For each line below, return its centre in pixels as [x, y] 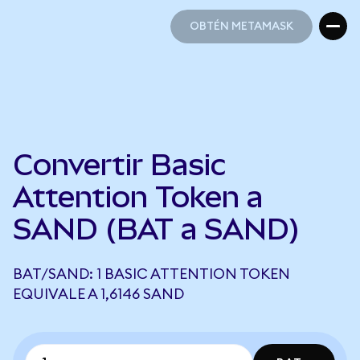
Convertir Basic [119, 165]
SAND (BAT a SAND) [156, 229]
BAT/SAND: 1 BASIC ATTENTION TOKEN [151, 274]
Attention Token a [138, 197]
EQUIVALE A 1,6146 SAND [98, 294]
